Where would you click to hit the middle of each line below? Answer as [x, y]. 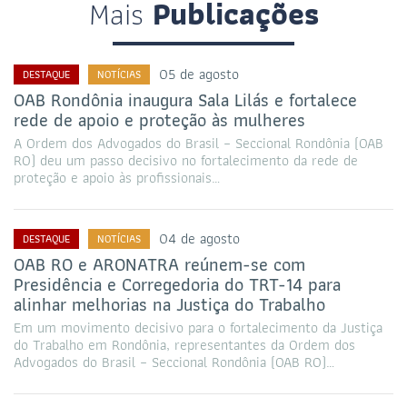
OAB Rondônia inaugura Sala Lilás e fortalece [185, 99]
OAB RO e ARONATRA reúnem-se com [159, 264]
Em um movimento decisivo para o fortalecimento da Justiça [198, 327]
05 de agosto [199, 74]
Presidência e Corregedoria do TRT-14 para [177, 284]
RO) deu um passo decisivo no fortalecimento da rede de [186, 160]
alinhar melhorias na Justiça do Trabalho [169, 304]
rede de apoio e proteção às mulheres [159, 119]
